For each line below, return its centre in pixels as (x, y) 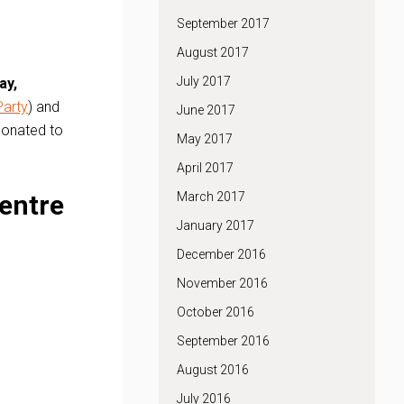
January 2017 (216, 225)
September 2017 (223, 23)
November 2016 (222, 283)
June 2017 (206, 110)
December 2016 (221, 254)
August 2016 (213, 370)
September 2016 (223, 341)
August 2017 (213, 52)
